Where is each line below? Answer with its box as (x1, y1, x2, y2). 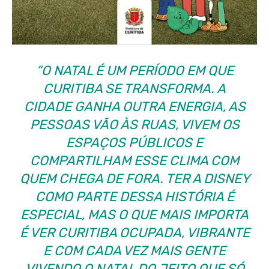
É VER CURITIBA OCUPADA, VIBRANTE (19, 224, 250, 241)
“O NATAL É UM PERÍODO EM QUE (35, 62, 234, 79)
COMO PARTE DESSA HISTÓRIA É (35, 188, 234, 205)
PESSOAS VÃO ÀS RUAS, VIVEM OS (29, 116, 240, 133)
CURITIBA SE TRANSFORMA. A (43, 80, 226, 97)
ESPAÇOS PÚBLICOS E (66, 134, 203, 151)
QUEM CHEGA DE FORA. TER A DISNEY (19, 170, 250, 187)
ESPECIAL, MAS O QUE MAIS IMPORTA (20, 206, 249, 223)
